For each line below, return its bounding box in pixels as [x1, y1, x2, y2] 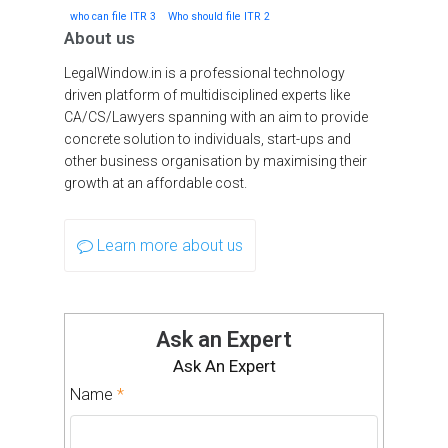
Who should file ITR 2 [168, 10, 270, 24]
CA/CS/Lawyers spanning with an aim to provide [64, 109, 368, 126]
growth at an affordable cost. [64, 175, 247, 192]
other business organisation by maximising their [64, 153, 367, 170]
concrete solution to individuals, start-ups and [64, 131, 351, 148]
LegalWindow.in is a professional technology [64, 65, 345, 82]
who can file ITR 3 [70, 10, 156, 24]
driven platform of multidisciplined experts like [64, 87, 350, 104]
